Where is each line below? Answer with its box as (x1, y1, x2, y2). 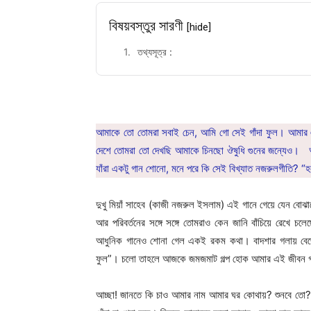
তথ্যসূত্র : (137, 45, 172, 58)
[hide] (187, 20, 211, 33)
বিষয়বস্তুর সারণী (109, 17, 187, 34)
